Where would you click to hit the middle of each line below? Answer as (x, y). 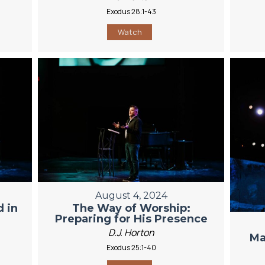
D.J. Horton (131, 232)
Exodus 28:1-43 (131, 11)
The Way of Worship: (131, 208)
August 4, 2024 (131, 195)
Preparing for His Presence (131, 219)
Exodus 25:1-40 (131, 247)
